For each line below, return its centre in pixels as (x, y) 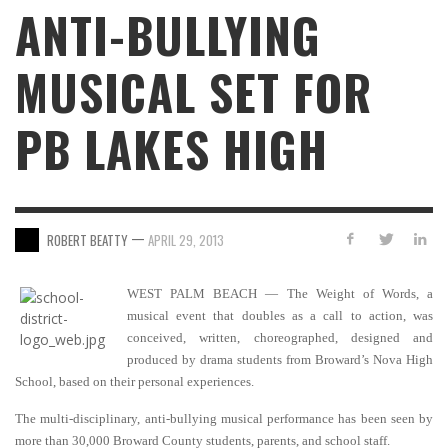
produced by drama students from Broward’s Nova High (280, 360)
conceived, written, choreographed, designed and (280, 338)
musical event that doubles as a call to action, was (280, 316)
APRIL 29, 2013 (186, 239)
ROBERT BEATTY (87, 239)
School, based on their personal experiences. (134, 382)
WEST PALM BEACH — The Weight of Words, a (280, 294)
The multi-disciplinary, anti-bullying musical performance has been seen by (224, 419)
